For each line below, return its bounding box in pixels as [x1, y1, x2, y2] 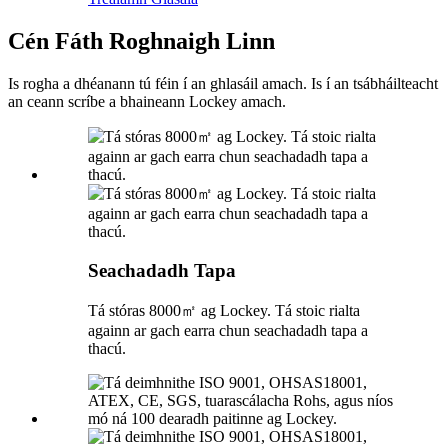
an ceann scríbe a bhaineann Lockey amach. [8, 93, 286, 111]
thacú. [88, 339, 126, 357]
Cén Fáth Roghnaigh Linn [8, 28, 275, 55]
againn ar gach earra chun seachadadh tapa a [88, 321, 368, 339]
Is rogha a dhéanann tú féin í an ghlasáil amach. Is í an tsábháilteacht [8, 75, 438, 93]
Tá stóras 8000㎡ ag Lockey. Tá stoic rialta [88, 301, 360, 319]
